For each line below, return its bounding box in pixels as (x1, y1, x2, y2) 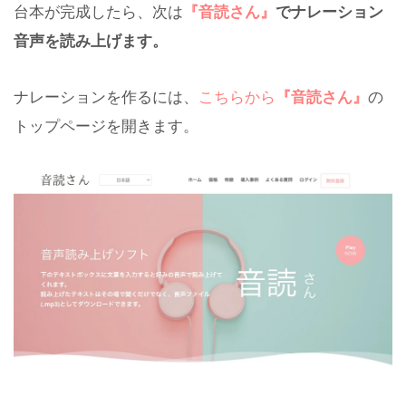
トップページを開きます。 (14, 115, 198, 137)
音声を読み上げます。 (14, 30, 168, 52)
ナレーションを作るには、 (14, 86, 198, 108)
